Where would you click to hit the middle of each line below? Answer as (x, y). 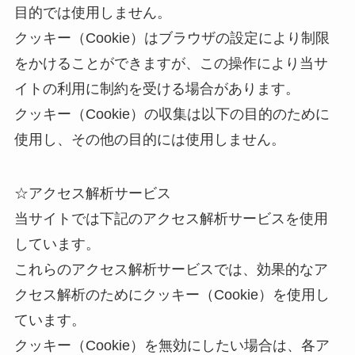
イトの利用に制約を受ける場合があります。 (157, 89)
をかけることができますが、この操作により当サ (171, 64)
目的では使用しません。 (92, 13)
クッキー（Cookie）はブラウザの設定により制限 (172, 38)
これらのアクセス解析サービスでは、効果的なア (171, 270)
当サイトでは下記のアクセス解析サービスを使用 (171, 219)
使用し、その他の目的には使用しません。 (149, 140)
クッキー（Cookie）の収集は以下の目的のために (172, 115)
